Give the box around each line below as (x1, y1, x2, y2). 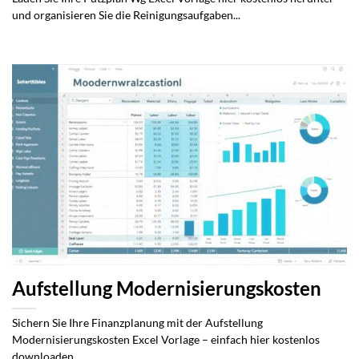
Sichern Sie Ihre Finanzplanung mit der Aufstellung (12, 317, 263, 330)
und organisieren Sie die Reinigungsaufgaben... (12, 8, 240, 22)
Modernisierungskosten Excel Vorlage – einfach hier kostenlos (12, 333, 320, 347)
